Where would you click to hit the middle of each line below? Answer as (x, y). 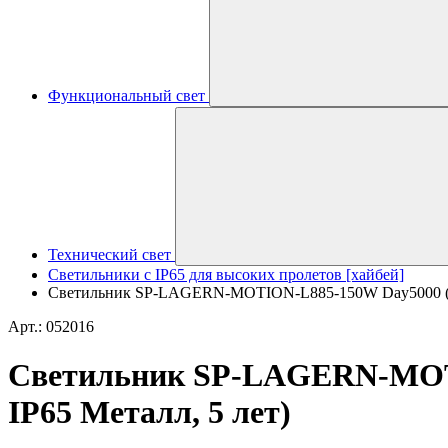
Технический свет (109, 254)
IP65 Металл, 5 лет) (149, 412)
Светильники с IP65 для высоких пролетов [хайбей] (226, 274)
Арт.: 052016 (51, 326)
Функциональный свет (126, 95)
